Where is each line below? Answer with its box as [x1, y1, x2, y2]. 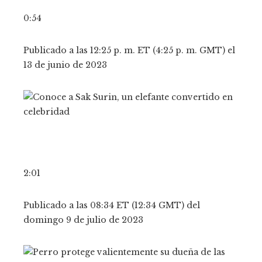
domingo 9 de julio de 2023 [23, 214, 143, 225]
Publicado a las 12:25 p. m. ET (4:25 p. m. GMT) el [23, 44, 235, 56]
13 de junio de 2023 [23, 59, 107, 70]
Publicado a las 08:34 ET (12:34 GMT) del [23, 199, 200, 211]
